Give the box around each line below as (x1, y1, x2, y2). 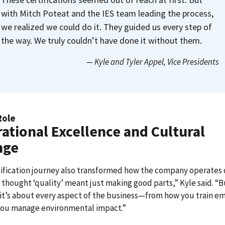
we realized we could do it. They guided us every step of (1, 21, 212, 33)
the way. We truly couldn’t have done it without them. (1, 34, 202, 46)
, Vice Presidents (163, 56, 219, 67)
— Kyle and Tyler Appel (86, 56, 164, 67)
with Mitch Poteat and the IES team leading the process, (1, 7, 213, 19)
